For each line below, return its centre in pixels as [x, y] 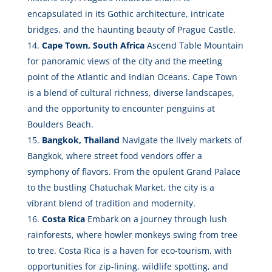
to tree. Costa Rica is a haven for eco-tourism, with [129, 251]
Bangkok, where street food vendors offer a [114, 156]
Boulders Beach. [60, 124]
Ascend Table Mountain [194, 46]
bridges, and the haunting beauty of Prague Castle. [131, 30]
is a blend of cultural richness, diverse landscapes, [131, 93]
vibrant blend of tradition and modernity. [111, 203]
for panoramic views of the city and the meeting [124, 61]
